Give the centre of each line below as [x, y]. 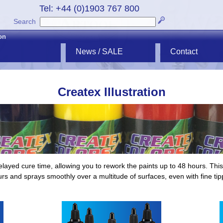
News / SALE [99, 52]
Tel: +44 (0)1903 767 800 [89, 8]
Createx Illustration [111, 92]
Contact [184, 52]
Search [25, 21]
